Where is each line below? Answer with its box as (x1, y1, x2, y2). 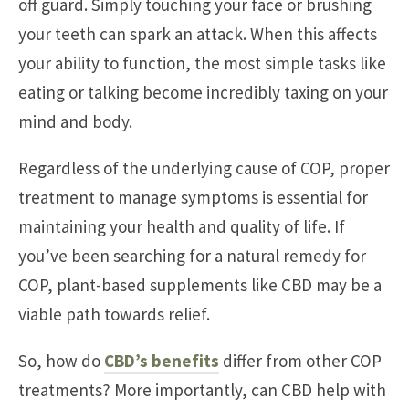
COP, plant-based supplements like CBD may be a (18, 274, 382, 297)
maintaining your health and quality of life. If (18, 215, 345, 238)
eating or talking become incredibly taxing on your (18, 81, 388, 104)
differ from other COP (219, 350, 382, 372)
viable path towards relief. (18, 303, 210, 326)
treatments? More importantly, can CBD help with (18, 379, 386, 402)
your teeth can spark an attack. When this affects (18, 23, 377, 46)
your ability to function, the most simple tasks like (18, 52, 386, 75)
